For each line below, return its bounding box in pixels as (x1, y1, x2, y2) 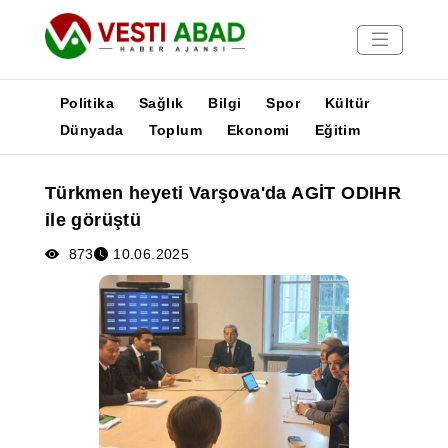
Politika (59, 95, 114, 111)
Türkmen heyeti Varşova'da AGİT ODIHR (44, 183, 402, 203)
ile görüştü (44, 210, 142, 230)
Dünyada (59, 122, 124, 138)
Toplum (148, 122, 203, 138)
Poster (10, 244, 59, 261)
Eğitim (314, 122, 361, 138)
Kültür (325, 95, 370, 111)
